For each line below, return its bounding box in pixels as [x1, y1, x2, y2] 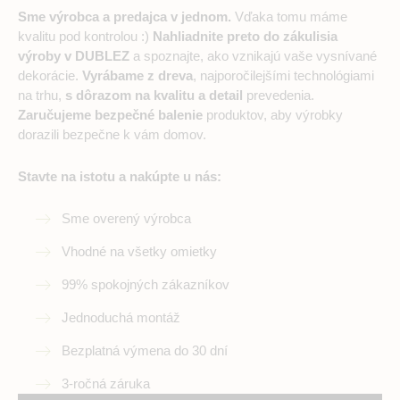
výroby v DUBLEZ [18, 48, 129, 64]
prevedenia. [243, 87, 314, 104]
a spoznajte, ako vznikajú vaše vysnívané [129, 48, 377, 64]
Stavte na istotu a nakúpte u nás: [18, 169, 221, 185]
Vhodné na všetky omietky [62, 244, 217, 260]
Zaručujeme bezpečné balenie [18, 107, 203, 123]
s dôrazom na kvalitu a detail [65, 87, 243, 104]
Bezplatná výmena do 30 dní [62, 343, 228, 359]
